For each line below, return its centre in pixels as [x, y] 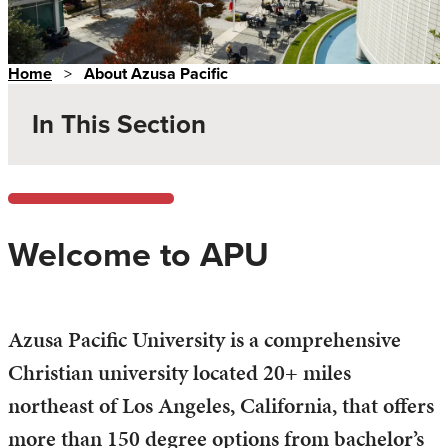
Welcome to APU [138, 254]
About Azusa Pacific [156, 73]
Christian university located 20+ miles [179, 373]
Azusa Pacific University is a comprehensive [204, 340]
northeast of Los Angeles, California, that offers [221, 406]
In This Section [119, 123]
